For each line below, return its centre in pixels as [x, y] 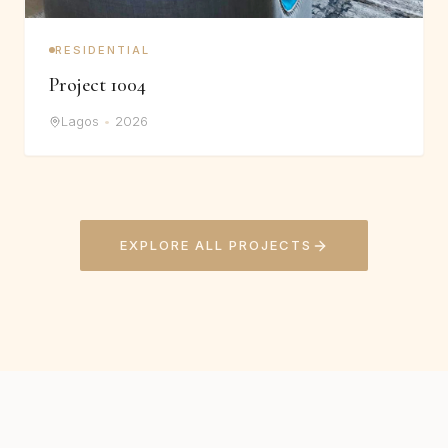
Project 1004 [97, 85]
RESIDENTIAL [102, 50]
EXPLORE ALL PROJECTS [216, 245]
